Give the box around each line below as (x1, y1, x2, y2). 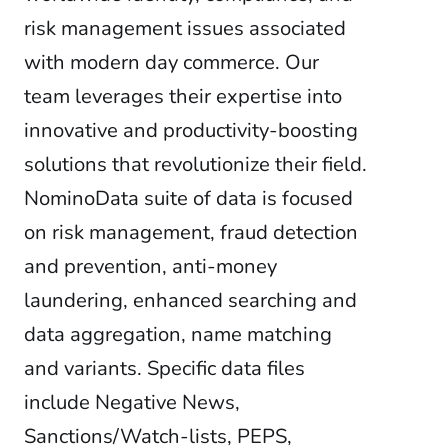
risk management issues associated (24, 15, 346, 42)
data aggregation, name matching (24, 321, 332, 348)
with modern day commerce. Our (24, 49, 319, 76)
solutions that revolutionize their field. (24, 151, 367, 178)
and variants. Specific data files (24, 355, 305, 382)
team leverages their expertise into (24, 83, 342, 110)
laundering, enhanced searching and (24, 287, 357, 314)
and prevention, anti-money (24, 253, 277, 280)
